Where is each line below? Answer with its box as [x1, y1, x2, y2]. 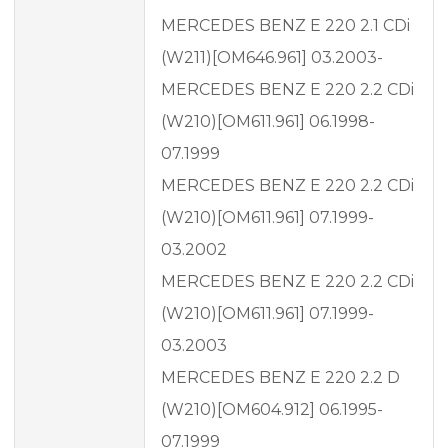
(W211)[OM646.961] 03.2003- [161, 48, 383, 68]
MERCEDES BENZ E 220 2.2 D [161, 368, 400, 388]
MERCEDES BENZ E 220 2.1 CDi [161, 16, 410, 36]
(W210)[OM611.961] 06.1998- [161, 112, 375, 132]
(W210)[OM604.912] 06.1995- [161, 400, 383, 420]
